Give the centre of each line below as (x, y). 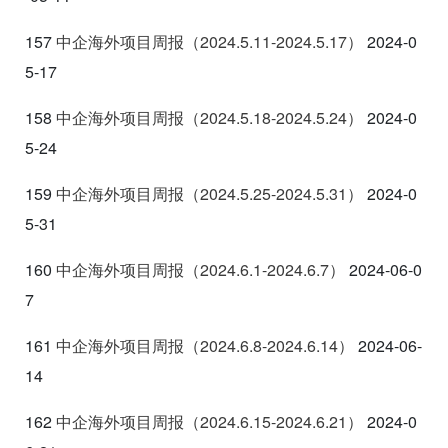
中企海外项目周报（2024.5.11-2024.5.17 (201, 41)
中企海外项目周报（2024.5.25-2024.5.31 (201, 193)
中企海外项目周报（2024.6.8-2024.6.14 (197, 345)
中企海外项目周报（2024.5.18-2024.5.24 (201, 117)
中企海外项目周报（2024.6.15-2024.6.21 (201, 421)
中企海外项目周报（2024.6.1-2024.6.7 (192, 269)
